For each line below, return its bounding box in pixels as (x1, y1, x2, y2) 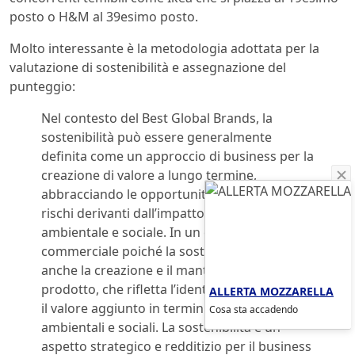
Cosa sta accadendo (209, 302, 298, 315)
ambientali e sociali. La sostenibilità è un (41, 319, 281, 337)
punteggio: (10, 78, 75, 96)
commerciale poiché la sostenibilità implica (41, 242, 298, 261)
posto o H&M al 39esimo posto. (10, 8, 198, 26)
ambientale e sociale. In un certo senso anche (41, 223, 314, 242)
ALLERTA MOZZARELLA (209, 283, 334, 298)
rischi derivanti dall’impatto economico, (41, 204, 277, 223)
